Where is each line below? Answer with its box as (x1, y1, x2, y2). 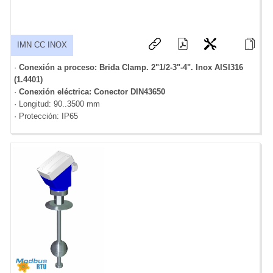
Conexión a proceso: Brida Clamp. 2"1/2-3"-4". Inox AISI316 (19, 63, 243, 73)
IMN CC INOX (17, 41, 67, 50)
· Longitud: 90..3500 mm (14, 99, 100, 109)
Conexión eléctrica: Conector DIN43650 (19, 87, 165, 97)
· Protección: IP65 (14, 112, 78, 121)
